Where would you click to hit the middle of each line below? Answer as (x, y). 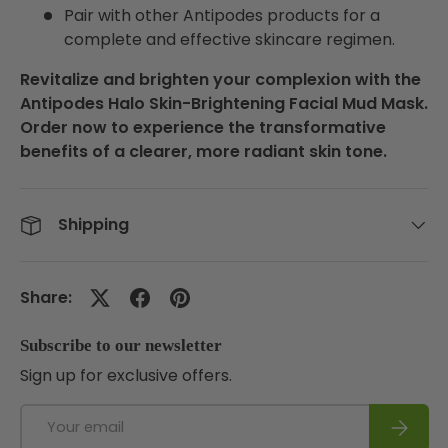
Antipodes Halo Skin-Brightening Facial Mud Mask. (224, 103)
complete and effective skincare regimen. (229, 39)
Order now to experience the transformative (203, 127)
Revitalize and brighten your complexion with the (220, 79)
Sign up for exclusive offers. (126, 375)
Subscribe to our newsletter (121, 345)
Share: (46, 297)
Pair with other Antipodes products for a (222, 15)
